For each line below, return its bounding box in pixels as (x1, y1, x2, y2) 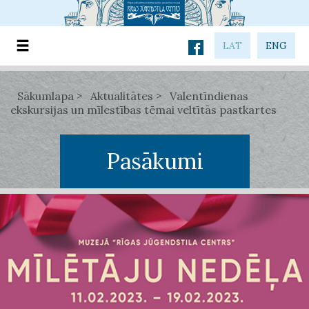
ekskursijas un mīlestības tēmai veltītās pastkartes (10, 102, 277, 117)
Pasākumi (106, 146, 203, 175)
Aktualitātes (90, 88, 153, 103)
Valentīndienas (170, 88, 248, 103)
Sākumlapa (17, 88, 74, 103)
